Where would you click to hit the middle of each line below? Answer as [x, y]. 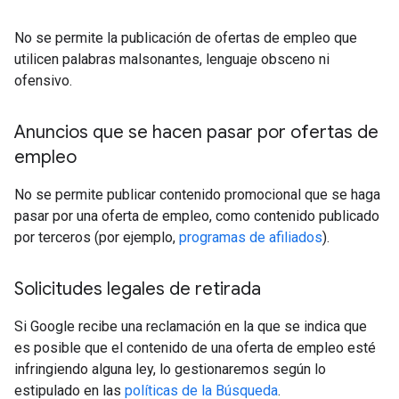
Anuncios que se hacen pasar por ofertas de [196, 133]
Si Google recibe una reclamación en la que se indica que [191, 327]
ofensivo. [43, 81]
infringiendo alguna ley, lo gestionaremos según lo [170, 370]
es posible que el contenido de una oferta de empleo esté [195, 348]
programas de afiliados [251, 238]
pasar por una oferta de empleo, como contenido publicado [197, 216]
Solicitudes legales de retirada [140, 289]
